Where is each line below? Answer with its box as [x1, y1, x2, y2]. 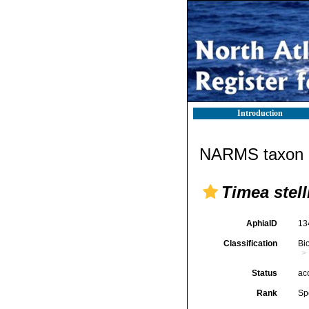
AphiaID [246, 219, 277, 228]
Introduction [237, 108, 283, 118]
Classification [223, 239, 277, 248]
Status [251, 268, 277, 278]
